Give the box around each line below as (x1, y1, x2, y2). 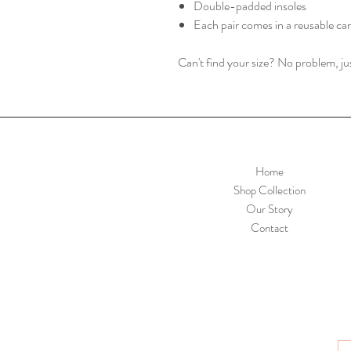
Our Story (246, 200, 293, 218)
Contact (251, 219, 288, 237)
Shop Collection (233, 181, 306, 199)
